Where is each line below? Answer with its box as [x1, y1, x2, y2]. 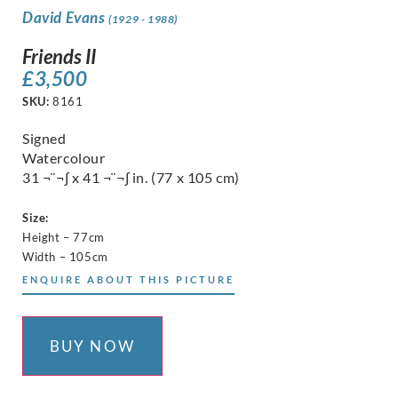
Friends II [22, 44, 96, 69]
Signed [22, 130, 67, 147]
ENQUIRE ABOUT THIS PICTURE [22, 274, 235, 286]
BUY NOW [50, 337, 135, 356]
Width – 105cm [22, 250, 108, 265]
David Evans [22, 8, 109, 28]
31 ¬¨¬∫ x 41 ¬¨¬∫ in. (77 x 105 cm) [22, 169, 240, 187]
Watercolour [22, 149, 106, 167]
